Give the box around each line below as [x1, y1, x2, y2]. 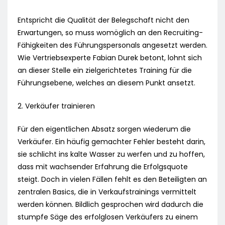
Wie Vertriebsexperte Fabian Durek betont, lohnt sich [18, 53, 202, 63]
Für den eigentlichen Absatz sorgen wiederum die [18, 124, 191, 135]
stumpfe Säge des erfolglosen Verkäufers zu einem [18, 212, 198, 222]
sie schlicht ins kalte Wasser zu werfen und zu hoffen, [18, 149, 205, 160]
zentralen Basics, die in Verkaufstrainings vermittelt [18, 187, 196, 197]
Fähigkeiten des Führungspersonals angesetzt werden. [18, 40, 207, 51]
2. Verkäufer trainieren [18, 101, 95, 111]
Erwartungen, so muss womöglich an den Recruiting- [18, 28, 203, 38]
